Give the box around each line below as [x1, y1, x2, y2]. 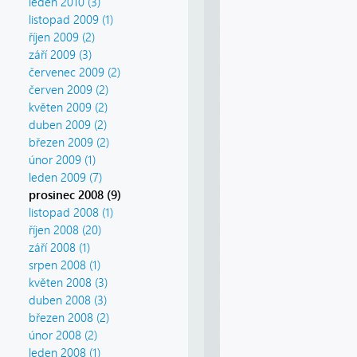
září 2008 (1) [29, 241, 90, 256]
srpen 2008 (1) [29, 258, 100, 273]
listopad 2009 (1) [29, 13, 113, 28]
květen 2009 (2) [29, 100, 108, 116]
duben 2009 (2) [29, 118, 107, 133]
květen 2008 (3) [29, 276, 108, 291]
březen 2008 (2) [29, 311, 109, 326]
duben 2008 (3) [29, 293, 107, 308]
